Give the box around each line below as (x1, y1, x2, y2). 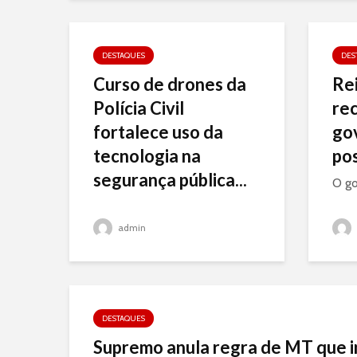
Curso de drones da (93, 73, 246, 95)
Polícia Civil (93, 97, 184, 119)
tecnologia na (93, 145, 201, 167)
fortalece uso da (93, 121, 223, 143)
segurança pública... (93, 169, 247, 190)
